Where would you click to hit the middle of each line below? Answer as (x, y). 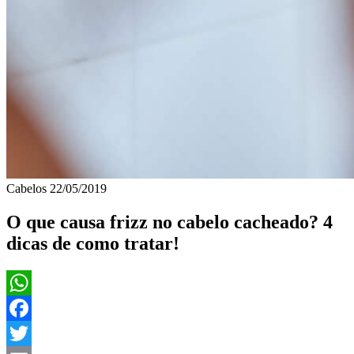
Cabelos (28, 188)
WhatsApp (33, 307)
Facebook (31, 333)
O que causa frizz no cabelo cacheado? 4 (169, 222)
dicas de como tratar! (93, 243)
